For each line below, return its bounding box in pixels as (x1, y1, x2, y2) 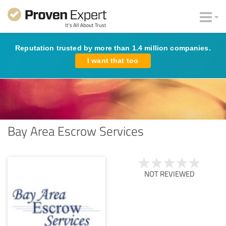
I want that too (87, 56, 139, 65)
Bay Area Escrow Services (8, 122, 144, 139)
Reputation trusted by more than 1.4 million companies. (15, 44, 211, 52)
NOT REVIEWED (144, 168, 195, 179)
